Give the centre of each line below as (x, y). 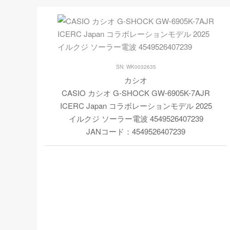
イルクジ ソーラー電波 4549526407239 (136, 118)
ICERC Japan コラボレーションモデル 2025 (136, 106)
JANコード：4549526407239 (136, 131)
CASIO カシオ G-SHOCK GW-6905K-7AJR (136, 93)
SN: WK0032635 (136, 67)
